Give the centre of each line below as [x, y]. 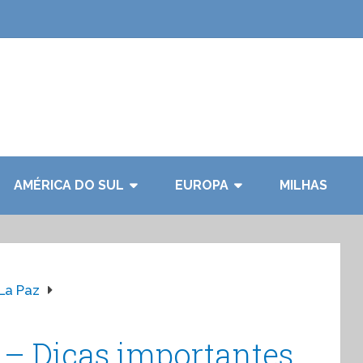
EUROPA [202, 185]
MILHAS [303, 185]
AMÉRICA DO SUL [69, 185]
